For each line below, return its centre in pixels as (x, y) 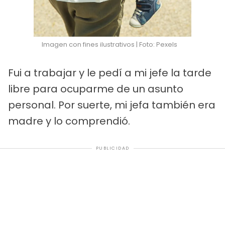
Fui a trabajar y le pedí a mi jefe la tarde (110, 73)
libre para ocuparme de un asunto (96, 89)
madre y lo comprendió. (69, 121)
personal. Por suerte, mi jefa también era (112, 105)
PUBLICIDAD (113, 148)
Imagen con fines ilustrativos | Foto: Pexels (110, 45)
